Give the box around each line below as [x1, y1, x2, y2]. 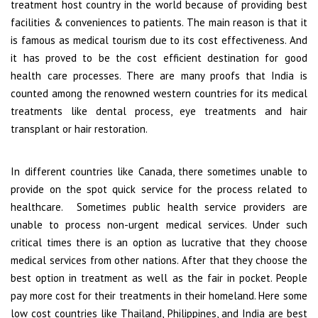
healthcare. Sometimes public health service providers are [11, 199, 307, 214]
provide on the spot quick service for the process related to [11, 182, 307, 196]
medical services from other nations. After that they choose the [11, 253, 307, 267]
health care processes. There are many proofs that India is [11, 68, 307, 82]
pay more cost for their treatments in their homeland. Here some [11, 288, 307, 302]
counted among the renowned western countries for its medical [11, 86, 307, 100]
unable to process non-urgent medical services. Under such [11, 217, 307, 231]
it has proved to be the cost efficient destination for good [11, 50, 307, 65]
